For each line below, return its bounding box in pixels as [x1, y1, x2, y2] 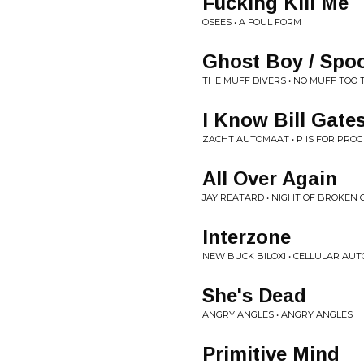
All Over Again [202, 167, 337, 189]
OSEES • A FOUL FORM [202, 16, 301, 28]
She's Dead [202, 284, 306, 306]
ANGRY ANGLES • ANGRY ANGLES [202, 309, 353, 320]
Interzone [202, 226, 291, 248]
